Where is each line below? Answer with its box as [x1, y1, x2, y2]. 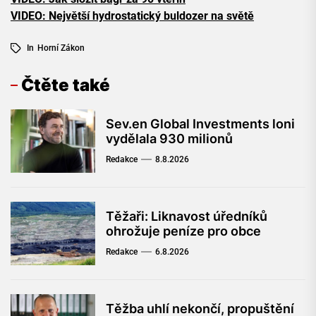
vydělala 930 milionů [106, 130, 233, 146]
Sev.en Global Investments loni [106, 116, 295, 131]
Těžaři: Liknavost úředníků [106, 208, 267, 224]
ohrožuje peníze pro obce [106, 223, 261, 238]
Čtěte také [21, 74, 110, 95]
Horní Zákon [37, 42, 85, 53]
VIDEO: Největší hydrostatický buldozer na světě [11, 8, 254, 23]
